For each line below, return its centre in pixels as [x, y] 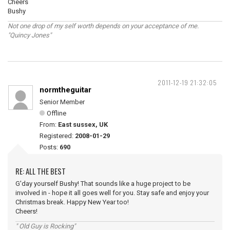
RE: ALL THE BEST [41, 171]
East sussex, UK [83, 124]
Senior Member [62, 102]
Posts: [50, 147]
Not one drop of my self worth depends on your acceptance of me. [103, 26]
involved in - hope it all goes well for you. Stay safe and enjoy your [112, 193]
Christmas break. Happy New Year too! [72, 202]
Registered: [57, 136]
